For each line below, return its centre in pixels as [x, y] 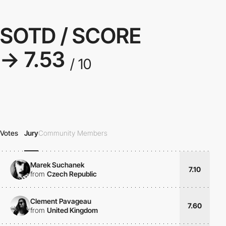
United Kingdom [72, 210]
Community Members [73, 133]
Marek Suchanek [57, 164]
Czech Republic [72, 174]
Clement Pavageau [61, 201]
